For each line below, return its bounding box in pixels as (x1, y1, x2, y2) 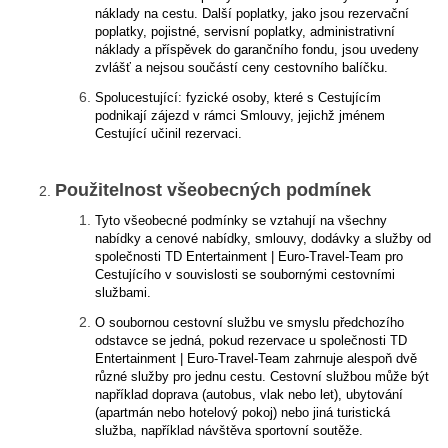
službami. (95, 285, 151, 300)
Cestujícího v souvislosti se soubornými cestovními (95, 267, 395, 282)
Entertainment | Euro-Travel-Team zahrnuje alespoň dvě (95, 351, 417, 366)
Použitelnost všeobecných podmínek (55, 180, 371, 200)
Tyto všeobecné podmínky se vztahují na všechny (95, 213, 387, 228)
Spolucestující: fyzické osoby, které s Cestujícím (95, 90, 381, 105)
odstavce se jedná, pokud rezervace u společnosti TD (95, 333, 407, 348)
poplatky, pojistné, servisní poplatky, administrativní (95, 24, 395, 39)
